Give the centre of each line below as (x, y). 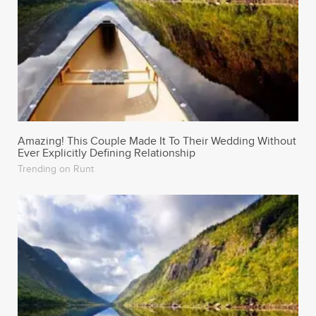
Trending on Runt (55, 170)
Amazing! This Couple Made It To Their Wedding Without (157, 142)
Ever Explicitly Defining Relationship (106, 154)
